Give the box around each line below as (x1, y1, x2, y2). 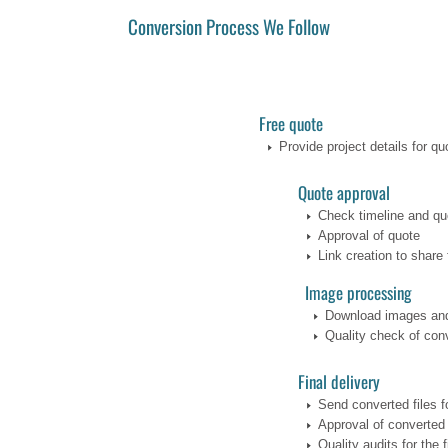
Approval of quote (317, 228, 420, 244)
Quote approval (297, 180, 390, 206)
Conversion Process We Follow (127, 12, 330, 41)
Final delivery (297, 368, 380, 394)
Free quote (258, 111, 323, 137)
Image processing (304, 280, 412, 306)
